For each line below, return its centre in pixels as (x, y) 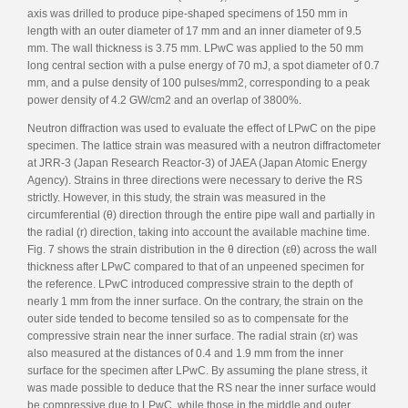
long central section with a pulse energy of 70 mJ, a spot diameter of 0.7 (204, 65)
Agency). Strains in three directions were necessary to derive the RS (195, 180)
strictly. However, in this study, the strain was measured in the (177, 197)
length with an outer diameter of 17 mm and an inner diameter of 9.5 (194, 31)
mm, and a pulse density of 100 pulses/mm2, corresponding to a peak (199, 82)
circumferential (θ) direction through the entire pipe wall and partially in (201, 214)
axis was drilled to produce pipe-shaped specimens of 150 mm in (188, 13)
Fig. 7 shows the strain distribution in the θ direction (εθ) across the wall (202, 249)
